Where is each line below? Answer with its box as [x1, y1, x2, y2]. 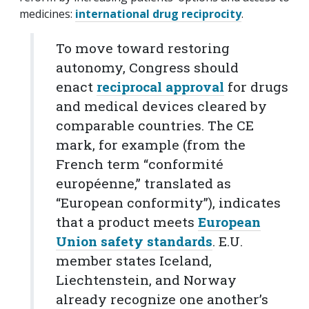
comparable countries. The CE [56, 116, 254, 134]
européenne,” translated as [56, 174, 231, 192]
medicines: [19, 6, 75, 21]
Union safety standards [56, 232, 212, 250]
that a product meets [56, 212, 198, 230]
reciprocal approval [97, 77, 224, 95]
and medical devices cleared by [56, 97, 267, 114]
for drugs [224, 77, 288, 95]
